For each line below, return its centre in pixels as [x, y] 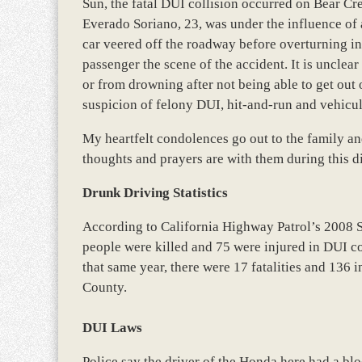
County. [105, 287]
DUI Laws [112, 328]
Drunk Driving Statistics [155, 193]
